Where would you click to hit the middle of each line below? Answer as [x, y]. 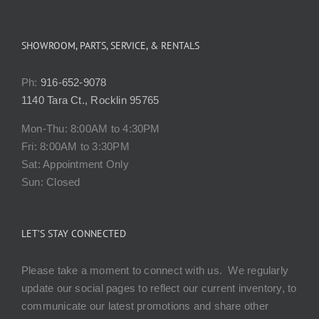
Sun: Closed [51, 182]
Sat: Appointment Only [75, 164]
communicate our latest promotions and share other [145, 305]
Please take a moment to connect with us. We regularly [155, 270]
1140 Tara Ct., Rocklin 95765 [90, 100]
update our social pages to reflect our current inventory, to [159, 288]
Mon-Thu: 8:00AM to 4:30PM [91, 128]
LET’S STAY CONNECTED [74, 233]
